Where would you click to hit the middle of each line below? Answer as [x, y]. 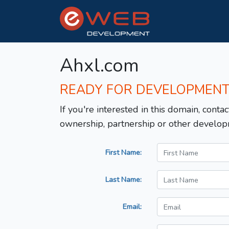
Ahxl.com [99, 66]
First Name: [123, 153]
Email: [132, 207]
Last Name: [123, 180]
